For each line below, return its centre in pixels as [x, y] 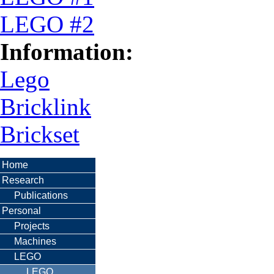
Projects [32, 226]
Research [23, 180]
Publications [41, 195]
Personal [21, 210]
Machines [35, 241]
